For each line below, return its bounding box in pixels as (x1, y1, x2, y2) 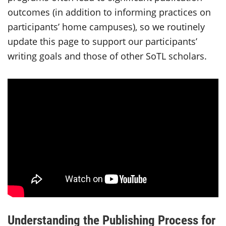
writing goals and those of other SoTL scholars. (8, 50, 207, 62)
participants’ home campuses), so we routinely (8, 21, 205, 33)
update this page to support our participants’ (8, 35, 197, 47)
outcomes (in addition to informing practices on (8, 6, 211, 18)
